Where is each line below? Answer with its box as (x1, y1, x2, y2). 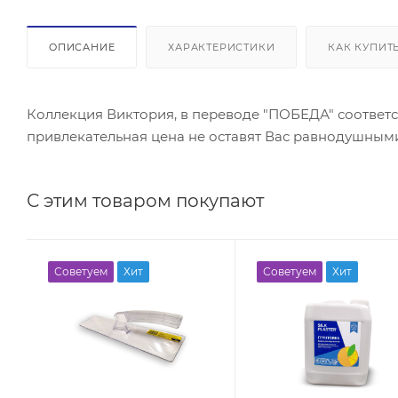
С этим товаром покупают (27, 189, 264, 211)
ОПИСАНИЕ (49, 40, 115, 53)
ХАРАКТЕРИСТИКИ (168, 40, 275, 53)
